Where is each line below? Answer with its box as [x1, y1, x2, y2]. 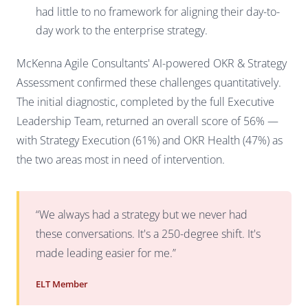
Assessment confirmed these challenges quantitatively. [16, 74, 281, 90]
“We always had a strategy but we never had [36, 206, 247, 222]
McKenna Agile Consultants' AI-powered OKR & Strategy [16, 55, 287, 71]
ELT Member [36, 277, 88, 290]
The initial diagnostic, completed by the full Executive [16, 93, 274, 109]
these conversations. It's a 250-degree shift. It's [36, 225, 261, 241]
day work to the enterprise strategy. [36, 22, 208, 38]
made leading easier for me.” [36, 245, 176, 261]
